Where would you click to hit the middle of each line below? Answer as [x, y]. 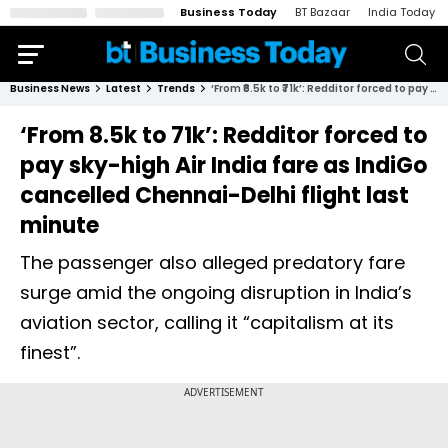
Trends [176, 88]
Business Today [228, 12]
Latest [123, 88]
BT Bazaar [322, 12]
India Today [401, 12]
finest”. [50, 352]
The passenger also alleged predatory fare [212, 262]
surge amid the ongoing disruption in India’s [216, 292]
